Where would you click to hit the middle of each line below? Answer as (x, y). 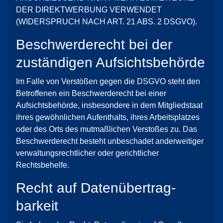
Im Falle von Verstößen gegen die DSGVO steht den (108, 81)
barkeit (37, 206)
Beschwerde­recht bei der (94, 45)
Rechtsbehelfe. (43, 165)
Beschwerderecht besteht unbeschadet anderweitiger (110, 141)
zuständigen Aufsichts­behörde (111, 62)
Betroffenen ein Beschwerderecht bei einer (91, 93)
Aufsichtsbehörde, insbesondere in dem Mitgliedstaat (109, 105)
